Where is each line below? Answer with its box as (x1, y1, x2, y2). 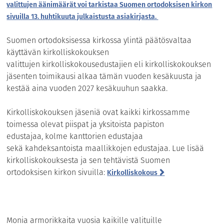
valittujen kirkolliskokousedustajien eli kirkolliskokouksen (6, 58, 211, 70)
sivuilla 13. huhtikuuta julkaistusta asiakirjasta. (6, 11, 158, 22)
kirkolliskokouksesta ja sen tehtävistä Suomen (6, 154, 170, 166)
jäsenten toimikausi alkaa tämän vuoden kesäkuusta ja (6, 70, 202, 82)
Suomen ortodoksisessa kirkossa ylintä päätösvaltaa (6, 34, 192, 46)
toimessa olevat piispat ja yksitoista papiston (6, 118, 164, 130)
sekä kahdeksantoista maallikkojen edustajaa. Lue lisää (6, 142, 204, 154)
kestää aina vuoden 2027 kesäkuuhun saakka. (6, 82, 168, 94)
